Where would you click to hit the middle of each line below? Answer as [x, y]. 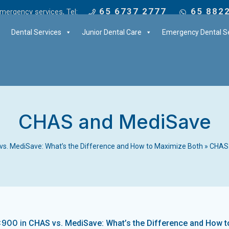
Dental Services [36, 32]
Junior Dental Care [112, 32]
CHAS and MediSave [114, 122]
